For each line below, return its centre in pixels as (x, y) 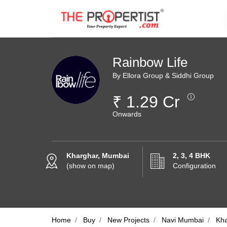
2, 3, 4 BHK (192, 156)
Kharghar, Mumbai (98, 156)
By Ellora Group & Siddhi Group (163, 75)
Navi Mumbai (183, 220)
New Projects (128, 220)
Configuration (194, 166)
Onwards (127, 114)
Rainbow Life (150, 62)
